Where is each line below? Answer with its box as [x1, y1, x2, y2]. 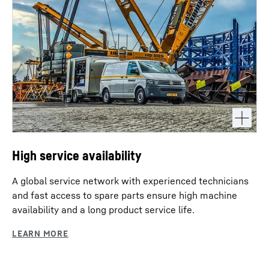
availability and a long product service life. [12, 204, 195, 216]
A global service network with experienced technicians [12, 175, 249, 187]
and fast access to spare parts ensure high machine [12, 189, 237, 201]
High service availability [12, 148, 142, 163]
